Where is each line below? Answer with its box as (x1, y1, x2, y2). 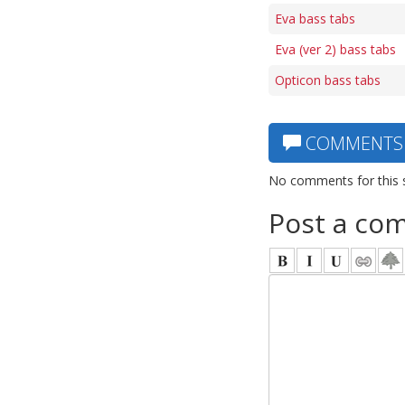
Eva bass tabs (275, 10, 355, 27)
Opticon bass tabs (275, 71, 381, 89)
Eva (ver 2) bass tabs (275, 41, 396, 58)
